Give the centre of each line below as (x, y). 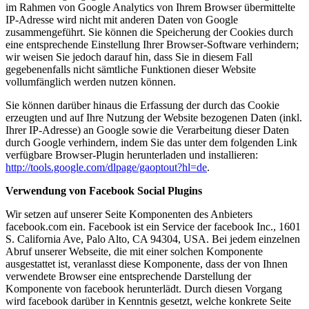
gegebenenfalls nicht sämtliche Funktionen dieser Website (131, 70)
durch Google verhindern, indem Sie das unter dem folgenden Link (151, 143)
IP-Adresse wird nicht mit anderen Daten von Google (122, 20)
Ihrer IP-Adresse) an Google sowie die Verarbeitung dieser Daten (147, 130)
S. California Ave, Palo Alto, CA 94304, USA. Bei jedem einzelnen (153, 239)
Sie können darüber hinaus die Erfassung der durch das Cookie (142, 106)
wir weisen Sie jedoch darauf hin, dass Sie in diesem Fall (129, 57)
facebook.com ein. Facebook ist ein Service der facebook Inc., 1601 (153, 227)
